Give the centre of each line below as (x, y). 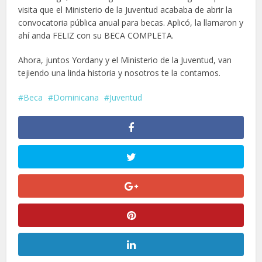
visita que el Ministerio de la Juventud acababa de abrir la (125, 9)
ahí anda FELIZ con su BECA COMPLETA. (96, 35)
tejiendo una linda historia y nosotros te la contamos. (120, 73)
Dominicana (76, 97)
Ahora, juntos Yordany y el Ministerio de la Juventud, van (125, 60)
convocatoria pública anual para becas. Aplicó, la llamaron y (131, 22)
